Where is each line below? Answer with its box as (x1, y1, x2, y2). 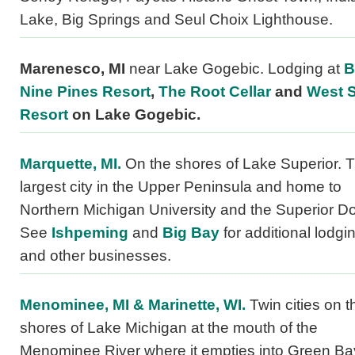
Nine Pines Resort (20, 83, 151, 101)
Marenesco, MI (20, 60, 125, 78)
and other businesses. (20, 247, 171, 265)
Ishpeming (52, 224, 128, 242)
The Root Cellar (158, 83, 271, 101)
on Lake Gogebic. (68, 106, 200, 124)
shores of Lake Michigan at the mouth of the (20, 319, 318, 337)
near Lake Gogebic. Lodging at (125, 60, 344, 78)
